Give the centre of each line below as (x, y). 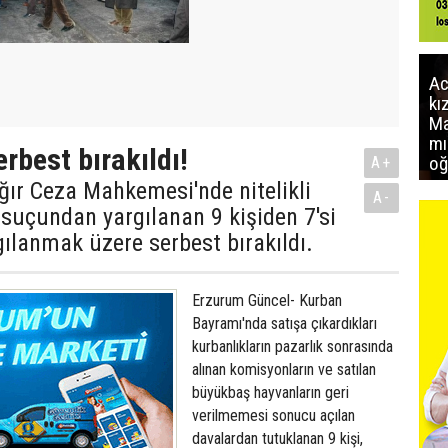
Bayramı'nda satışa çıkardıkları (284, 323)
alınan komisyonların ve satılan (284, 369)
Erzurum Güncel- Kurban (267, 300)
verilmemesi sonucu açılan (273, 415)
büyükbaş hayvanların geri (270, 392)
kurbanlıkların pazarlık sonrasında (292, 346)
